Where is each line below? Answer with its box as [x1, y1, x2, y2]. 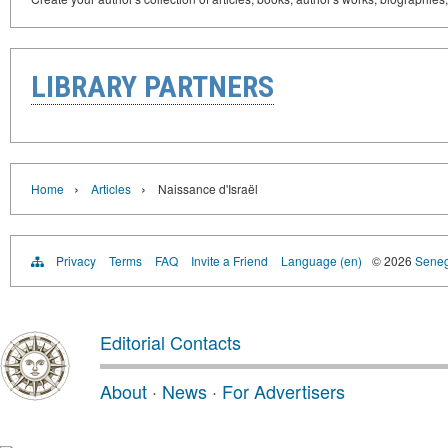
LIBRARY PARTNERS [31, 68, 274, 104]
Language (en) [281, 251, 362, 269]
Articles [91, 179, 131, 197]
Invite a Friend [191, 251, 268, 269]
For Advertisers [222, 377, 345, 404]
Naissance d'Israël [158, 179, 258, 197]
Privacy [56, 251, 96, 269]
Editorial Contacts [100, 328, 241, 355]
